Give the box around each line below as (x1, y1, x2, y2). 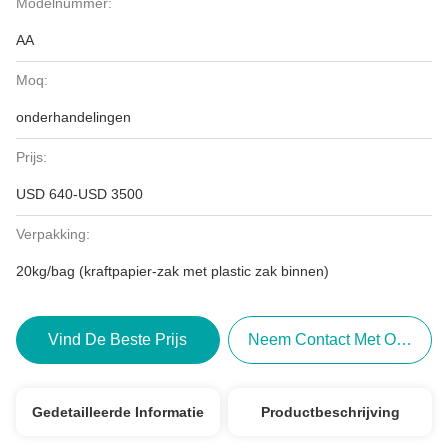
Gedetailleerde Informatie (31, 404, 204, 420)
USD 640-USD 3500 (16, 186, 143, 202)
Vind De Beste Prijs (48, 331, 188, 348)
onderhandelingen (16, 109, 131, 125)
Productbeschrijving (260, 404, 400, 420)
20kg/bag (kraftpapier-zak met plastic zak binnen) (16, 263, 329, 279)
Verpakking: (16, 226, 90, 242)
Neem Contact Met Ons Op (248, 331, 439, 348)
